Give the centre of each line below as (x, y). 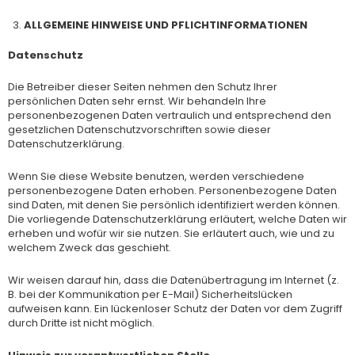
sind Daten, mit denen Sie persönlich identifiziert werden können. (174, 205)
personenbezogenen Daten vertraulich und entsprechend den (170, 116)
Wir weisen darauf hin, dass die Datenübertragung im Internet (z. (174, 280)
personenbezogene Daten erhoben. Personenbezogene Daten (172, 191)
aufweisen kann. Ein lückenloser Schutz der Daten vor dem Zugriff (175, 308)
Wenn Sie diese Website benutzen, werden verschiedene (156, 176)
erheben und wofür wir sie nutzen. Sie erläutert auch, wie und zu (171, 233)
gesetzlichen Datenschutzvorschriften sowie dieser (139, 130)
